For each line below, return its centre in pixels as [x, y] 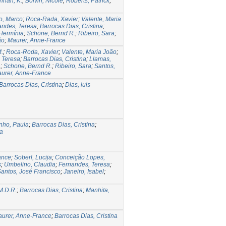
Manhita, [98, 190]
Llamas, [100, 59]
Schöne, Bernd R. [51, 33]
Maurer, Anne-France [37, 40]
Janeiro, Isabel [84, 171]
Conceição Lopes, [80, 157]
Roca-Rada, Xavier [52, 19]
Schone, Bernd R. [28, 66]
